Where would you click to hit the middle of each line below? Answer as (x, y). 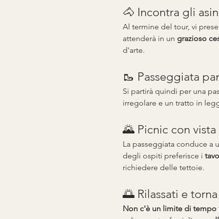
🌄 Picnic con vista (169, 129)
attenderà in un (150, 38)
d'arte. (133, 50)
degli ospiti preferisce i (164, 155)
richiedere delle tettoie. (163, 167)
